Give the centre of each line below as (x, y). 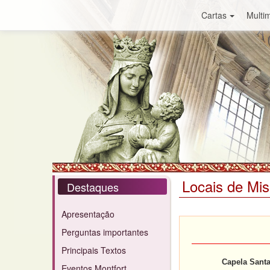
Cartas (214, 15)
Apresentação (88, 214)
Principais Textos (94, 250)
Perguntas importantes (105, 232)
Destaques (93, 187)
